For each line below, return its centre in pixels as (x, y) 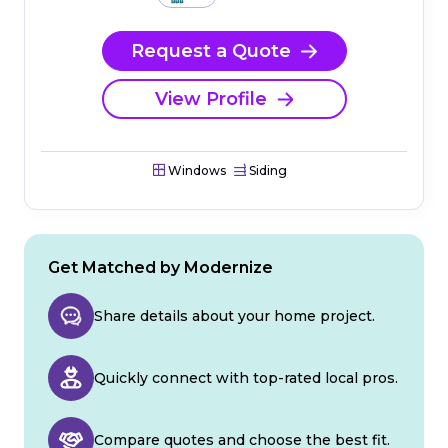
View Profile (211, 98)
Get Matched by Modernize (160, 268)
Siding (266, 171)
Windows (195, 171)
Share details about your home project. (234, 316)
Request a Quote (211, 50)
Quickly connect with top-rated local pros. (246, 378)
